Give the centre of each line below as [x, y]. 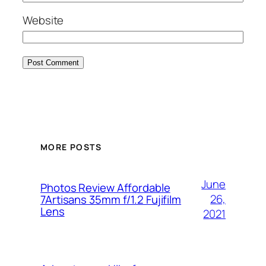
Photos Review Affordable [105, 187]
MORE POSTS [71, 147]
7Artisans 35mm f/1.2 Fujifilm [111, 199]
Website [43, 20]
